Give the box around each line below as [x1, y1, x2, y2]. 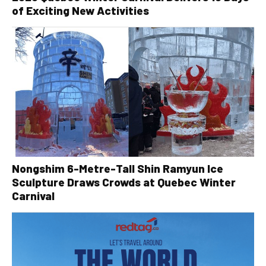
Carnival [12, 189, 55, 203]
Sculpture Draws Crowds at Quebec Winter [12, 175, 236, 189]
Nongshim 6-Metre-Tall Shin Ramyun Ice [12, 161, 223, 176]
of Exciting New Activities [12, 3, 149, 17]
